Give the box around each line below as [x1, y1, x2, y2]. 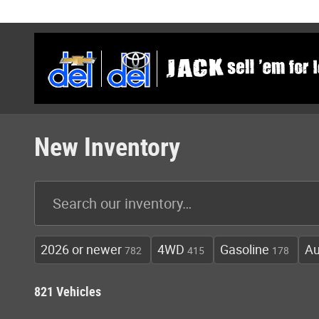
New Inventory [34, 132, 180, 162]
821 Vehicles [34, 284, 101, 299]
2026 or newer [41, 242, 122, 257]
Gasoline [220, 242, 269, 257]
